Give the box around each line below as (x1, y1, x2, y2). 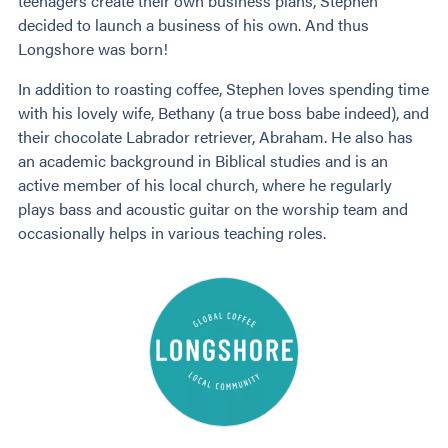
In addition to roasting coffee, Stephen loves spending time (18, 76, 429, 100)
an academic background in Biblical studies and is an (18, 148, 388, 172)
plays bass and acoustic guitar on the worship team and (18, 196, 408, 220)
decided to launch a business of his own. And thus (18, 12, 369, 36)
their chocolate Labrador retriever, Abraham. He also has (18, 124, 413, 148)
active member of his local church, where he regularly (18, 172, 392, 196)
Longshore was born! (18, 36, 168, 60)
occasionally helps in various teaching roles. (18, 220, 326, 244)
